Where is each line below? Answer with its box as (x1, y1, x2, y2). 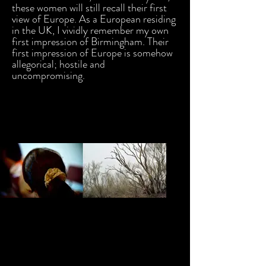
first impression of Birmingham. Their (12, 34, 169, 49)
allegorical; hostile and (12, 56, 105, 72)
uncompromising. (12, 68, 85, 83)
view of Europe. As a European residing (12, 11, 176, 27)
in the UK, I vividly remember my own (12, 23, 169, 38)
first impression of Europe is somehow (12, 45, 173, 61)
